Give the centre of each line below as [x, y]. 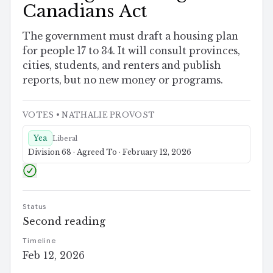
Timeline [40, 240]
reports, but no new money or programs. [123, 80]
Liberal [65, 138]
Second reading [64, 221]
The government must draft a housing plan [130, 36]
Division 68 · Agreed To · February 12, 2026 [110, 152]
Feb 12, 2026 [54, 255]
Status [35, 206]
